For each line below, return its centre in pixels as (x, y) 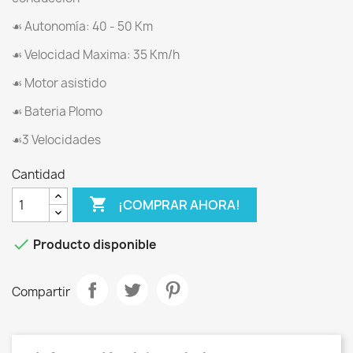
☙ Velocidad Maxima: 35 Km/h (96, 55)
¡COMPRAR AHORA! (180, 204)
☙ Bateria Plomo (57, 111)
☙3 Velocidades (56, 140)
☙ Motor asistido (59, 83)
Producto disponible (93, 245)
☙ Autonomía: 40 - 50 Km (82, 26)
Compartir (41, 292)
